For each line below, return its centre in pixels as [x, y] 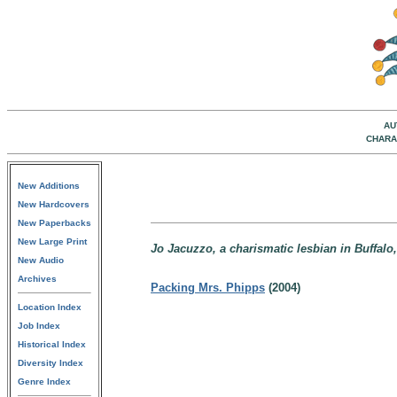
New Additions [49, 186]
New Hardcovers [54, 204]
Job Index [39, 326]
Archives [37, 279]
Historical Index [52, 344]
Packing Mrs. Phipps [208, 288]
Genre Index [44, 381]
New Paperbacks [54, 223]
